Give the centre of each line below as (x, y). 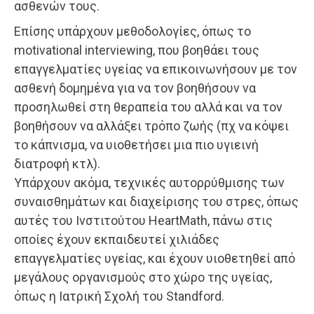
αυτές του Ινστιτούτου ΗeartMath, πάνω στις (143, 220)
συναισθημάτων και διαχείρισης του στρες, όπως (156, 201)
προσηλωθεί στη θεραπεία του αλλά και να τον (148, 107)
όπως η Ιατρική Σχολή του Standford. (119, 296)
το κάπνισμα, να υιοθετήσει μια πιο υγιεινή (136, 144)
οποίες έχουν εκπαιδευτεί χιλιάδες (117, 239)
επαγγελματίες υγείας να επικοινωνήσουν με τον (156, 69)
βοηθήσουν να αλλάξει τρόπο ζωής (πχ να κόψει (151, 125)
